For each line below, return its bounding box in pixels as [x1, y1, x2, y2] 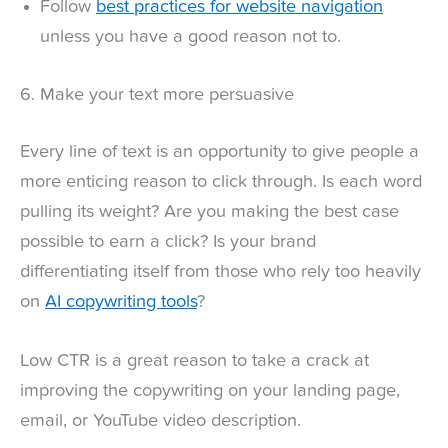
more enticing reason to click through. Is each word [20, 173, 422, 192]
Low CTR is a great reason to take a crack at [20, 352, 369, 371]
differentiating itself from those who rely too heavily [20, 263, 421, 282]
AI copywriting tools [45, 293, 197, 312]
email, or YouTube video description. [20, 412, 301, 431]
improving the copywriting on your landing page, [20, 382, 400, 401]
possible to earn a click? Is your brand [20, 233, 316, 252]
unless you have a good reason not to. [40, 28, 341, 47]
